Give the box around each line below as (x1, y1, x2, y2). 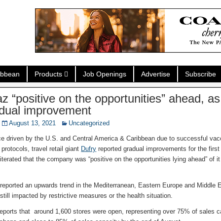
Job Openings (82, 70, 126, 78)
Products (34, 70, 62, 78)
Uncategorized (69, 119, 110, 127)
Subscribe (184, 70, 216, 78)
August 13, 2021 (9, 119, 56, 127)
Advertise (141, 70, 170, 78)
